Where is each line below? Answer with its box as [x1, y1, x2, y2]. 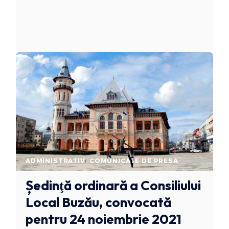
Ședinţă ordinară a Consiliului [25, 177, 201, 194]
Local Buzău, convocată [25, 194, 171, 211]
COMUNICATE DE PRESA [89, 157, 178, 165]
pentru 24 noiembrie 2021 [25, 211, 181, 228]
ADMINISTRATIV [25, 157, 85, 165]
